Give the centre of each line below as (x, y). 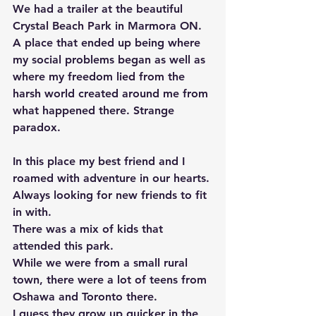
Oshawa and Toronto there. (87, 297)
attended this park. (65, 246)
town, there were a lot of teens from (111, 280)
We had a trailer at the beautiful (99, 9)
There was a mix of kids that (90, 229)
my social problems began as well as (111, 60)
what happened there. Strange (95, 110)
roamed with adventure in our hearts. (113, 178)
